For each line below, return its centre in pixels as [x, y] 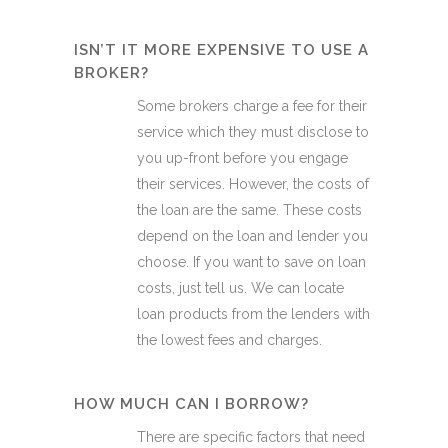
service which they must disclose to [253, 132]
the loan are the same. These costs [249, 210]
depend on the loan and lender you [252, 236]
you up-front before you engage [242, 158]
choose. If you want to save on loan [251, 262]
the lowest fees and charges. [229, 340]
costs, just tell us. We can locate [240, 288]
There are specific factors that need [251, 437]
